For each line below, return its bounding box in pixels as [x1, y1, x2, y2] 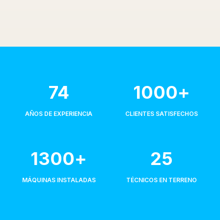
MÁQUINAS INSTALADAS [22, 176, 96, 184]
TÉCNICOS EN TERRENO [126, 176, 197, 184]
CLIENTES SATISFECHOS [125, 110, 198, 118]
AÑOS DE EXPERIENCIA [25, 110, 92, 118]
